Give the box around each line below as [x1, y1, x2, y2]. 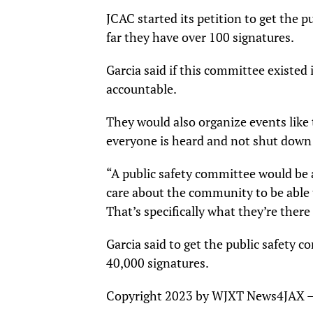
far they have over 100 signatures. [106, 29, 294, 45]
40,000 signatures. [106, 255, 209, 271]
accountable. [106, 81, 177, 97]
